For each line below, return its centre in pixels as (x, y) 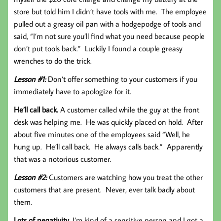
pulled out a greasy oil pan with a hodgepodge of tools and (107, 23)
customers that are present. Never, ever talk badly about (104, 189)
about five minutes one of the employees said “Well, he (102, 134)
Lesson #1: (31, 79)
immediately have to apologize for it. (73, 91)
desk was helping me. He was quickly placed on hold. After (109, 122)
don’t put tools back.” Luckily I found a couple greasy (98, 48)
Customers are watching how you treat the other (126, 177)
